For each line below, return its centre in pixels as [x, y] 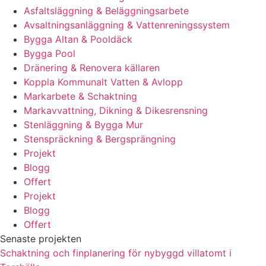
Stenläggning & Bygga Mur [83, 124]
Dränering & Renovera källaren [92, 67]
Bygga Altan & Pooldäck [78, 39]
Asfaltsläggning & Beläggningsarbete [106, 10]
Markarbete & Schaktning [80, 96]
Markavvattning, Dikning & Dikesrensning [116, 110]
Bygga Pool [50, 53]
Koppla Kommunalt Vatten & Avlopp [103, 82]
